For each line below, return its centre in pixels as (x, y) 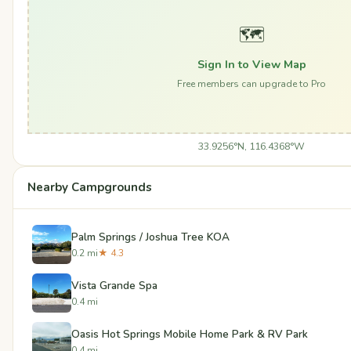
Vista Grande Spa (114, 285)
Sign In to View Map (251, 64)
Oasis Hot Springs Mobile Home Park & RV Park (190, 334)
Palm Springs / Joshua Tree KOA (150, 237)
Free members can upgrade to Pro (251, 83)
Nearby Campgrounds (90, 188)
